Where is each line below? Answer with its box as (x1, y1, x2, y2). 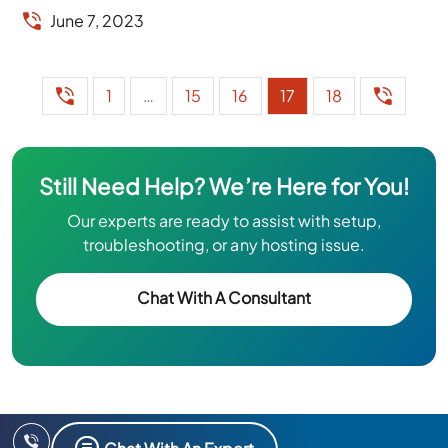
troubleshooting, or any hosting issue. (83, 233, 365, 255)
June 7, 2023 (50, 9, 145, 31)
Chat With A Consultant (137, 287, 311, 309)
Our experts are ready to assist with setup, (66, 209, 382, 231)
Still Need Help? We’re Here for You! (39, 171, 409, 200)
